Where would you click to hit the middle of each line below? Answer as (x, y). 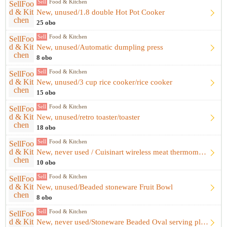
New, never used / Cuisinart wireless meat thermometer (202, 152)
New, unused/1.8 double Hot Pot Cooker (101, 12)
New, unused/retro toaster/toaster (88, 117)
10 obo (46, 163)
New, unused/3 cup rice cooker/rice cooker (104, 82)
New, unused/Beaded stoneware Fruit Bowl (105, 187)
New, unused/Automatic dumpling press (100, 47)
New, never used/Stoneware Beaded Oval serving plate (204, 222)
